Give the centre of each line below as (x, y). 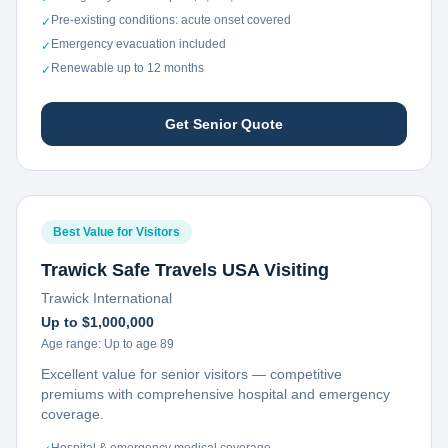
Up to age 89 (139, 344)
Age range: (72, 344)
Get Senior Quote (224, 124)
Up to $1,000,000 (97, 322)
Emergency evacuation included (138, 44)
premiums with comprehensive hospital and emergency (215, 394)
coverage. (72, 414)
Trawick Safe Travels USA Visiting (185, 270)
